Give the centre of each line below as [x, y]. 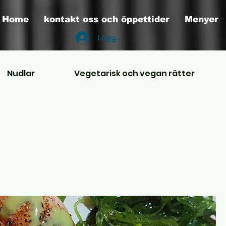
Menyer [202, 19]
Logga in [113, 38]
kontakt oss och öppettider [107, 19]
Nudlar [21, 73]
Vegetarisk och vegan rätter [135, 73]
